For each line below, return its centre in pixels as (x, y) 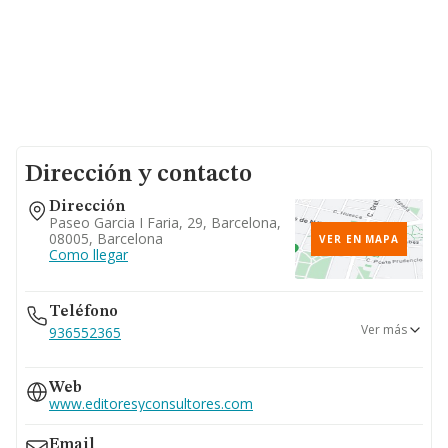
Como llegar (88, 254)
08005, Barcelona (106, 238)
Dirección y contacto (138, 175)
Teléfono (83, 312)
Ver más (384, 329)
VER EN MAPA (359, 239)
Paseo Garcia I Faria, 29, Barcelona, (165, 222)
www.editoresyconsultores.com (151, 403)
